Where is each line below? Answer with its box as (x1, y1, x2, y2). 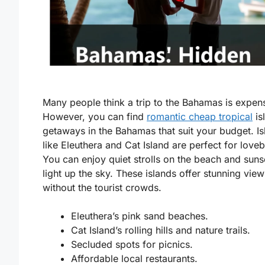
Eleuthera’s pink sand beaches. (71, 210, 208, 222)
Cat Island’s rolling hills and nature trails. (71, 224, 250, 237)
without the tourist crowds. (43, 182, 161, 194)
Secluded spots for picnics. (71, 238, 193, 251)
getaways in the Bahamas (43, 125, 156, 137)
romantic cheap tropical (147, 111, 253, 123)
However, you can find (43, 111, 147, 123)
